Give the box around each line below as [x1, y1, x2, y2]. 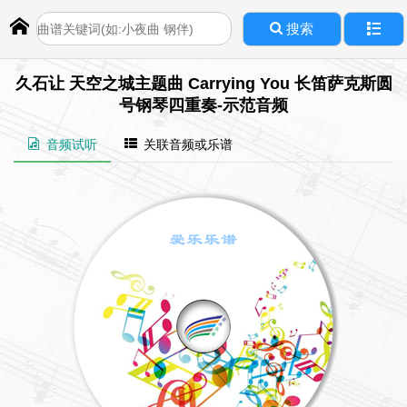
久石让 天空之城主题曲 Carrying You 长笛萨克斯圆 [15, 74, 392, 93]
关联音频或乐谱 [137, 137, 233, 150]
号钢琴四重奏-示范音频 [119, 96, 288, 114]
